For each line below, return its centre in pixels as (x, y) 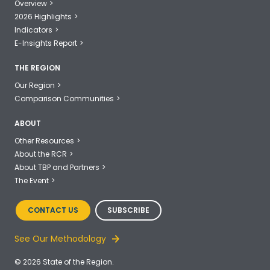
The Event (32, 181)
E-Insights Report (46, 43)
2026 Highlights (43, 17)
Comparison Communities (64, 99)
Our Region (35, 86)
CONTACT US (53, 210)
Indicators (33, 30)
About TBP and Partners (57, 168)
